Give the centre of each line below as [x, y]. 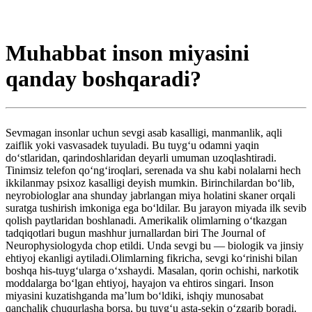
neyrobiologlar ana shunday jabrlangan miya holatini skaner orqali [150, 195]
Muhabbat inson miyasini [127, 53]
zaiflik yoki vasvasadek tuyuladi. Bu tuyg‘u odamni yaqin [132, 145]
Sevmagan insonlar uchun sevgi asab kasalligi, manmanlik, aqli [144, 132]
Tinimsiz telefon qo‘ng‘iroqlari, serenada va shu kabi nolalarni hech [153, 170]
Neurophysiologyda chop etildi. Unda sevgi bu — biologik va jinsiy [155, 245]
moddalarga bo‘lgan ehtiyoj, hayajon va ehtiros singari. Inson [140, 283]
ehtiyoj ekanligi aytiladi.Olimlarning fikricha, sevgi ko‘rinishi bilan [151, 258]
